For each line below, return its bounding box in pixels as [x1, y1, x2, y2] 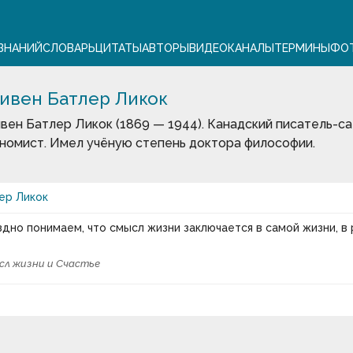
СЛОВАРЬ [42, 41, 95, 54]
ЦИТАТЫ [95, 41, 142, 54]
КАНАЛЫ [227, 41, 274, 54]
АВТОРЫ [141, 41, 189, 54]
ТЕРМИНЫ [273, 41, 330, 54]
